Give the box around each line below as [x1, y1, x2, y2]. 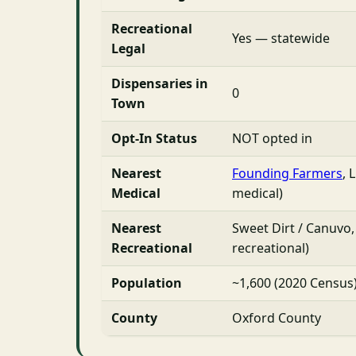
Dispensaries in [111, 74, 208, 92]
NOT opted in [232, 129, 312, 147]
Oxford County [232, 308, 321, 327]
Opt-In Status [111, 129, 197, 147]
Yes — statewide [232, 29, 330, 47]
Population [111, 273, 182, 292]
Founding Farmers [232, 164, 342, 182]
